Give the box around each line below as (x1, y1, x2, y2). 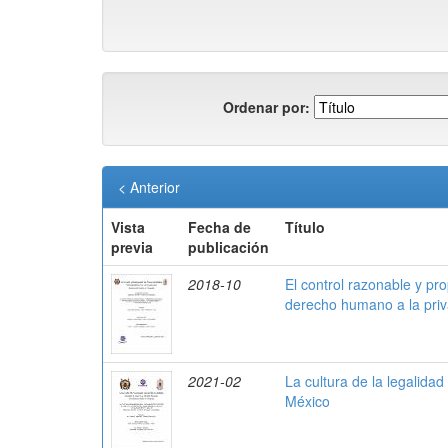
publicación (188, 237, 269, 257)
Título (285, 217, 325, 237)
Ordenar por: (223, 96, 310, 117)
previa (111, 237, 153, 257)
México (285, 391, 330, 411)
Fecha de (188, 217, 251, 237)
